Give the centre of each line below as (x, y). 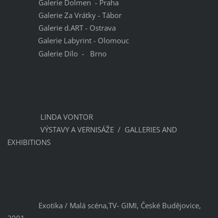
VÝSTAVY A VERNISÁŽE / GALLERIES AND (92, 130)
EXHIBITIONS (29, 142)
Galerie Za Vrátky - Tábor (64, 15)
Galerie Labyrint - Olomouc (69, 41)
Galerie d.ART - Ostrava (61, 28)
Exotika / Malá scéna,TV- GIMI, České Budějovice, (104, 206)
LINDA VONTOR (50, 117)
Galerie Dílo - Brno (57, 54)
